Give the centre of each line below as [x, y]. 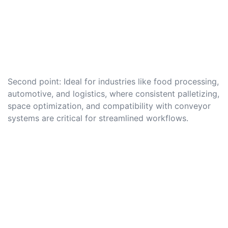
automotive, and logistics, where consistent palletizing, [113, 94]
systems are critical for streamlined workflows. [98, 118]
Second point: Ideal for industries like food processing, [113, 82]
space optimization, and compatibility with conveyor [109, 106]
